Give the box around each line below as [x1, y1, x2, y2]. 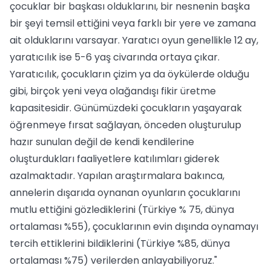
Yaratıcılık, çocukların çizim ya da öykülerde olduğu [10, 67, 249, 81]
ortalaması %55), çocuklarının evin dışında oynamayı [10, 220, 258, 233]
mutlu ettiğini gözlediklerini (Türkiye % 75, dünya [10, 203, 234, 217]
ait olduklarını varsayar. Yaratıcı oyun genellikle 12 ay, [10, 33, 258, 47]
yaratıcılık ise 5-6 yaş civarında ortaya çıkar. [10, 50, 220, 64]
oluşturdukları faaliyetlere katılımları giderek [10, 152, 220, 166]
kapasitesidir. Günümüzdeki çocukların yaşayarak [10, 101, 242, 115]
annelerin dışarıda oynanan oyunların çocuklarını [10, 186, 240, 200]
